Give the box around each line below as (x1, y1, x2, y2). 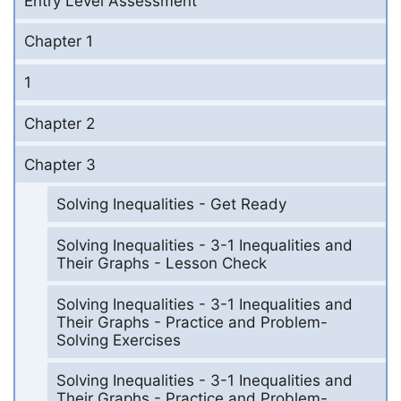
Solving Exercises (55, 330, 181, 349)
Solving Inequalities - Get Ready (55, 195, 286, 214)
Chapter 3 (24, 155, 96, 174)
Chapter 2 (24, 114, 95, 132)
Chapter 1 (24, 32, 93, 51)
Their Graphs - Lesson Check (55, 253, 267, 272)
